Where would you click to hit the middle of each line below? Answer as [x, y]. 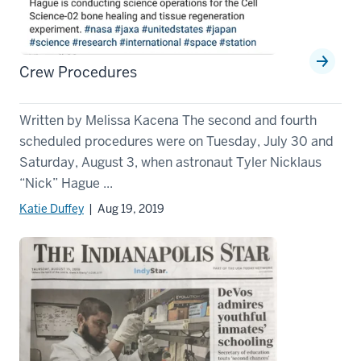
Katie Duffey [52, 208]
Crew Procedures [78, 72]
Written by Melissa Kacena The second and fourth [168, 120]
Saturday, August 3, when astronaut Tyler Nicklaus [170, 162]
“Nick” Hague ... [66, 183]
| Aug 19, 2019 [124, 208]
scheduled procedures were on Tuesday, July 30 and [176, 141]
